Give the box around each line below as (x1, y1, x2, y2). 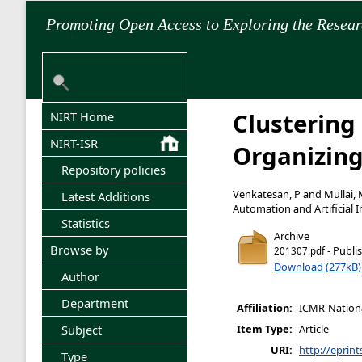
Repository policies (61, 162, 166, 178)
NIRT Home (50, 108, 114, 124)
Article (299, 322, 329, 337)
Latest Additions (61, 188, 151, 204)
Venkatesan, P (233, 186, 301, 201)
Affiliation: (237, 301, 293, 316)
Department (61, 295, 129, 311)
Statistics (61, 215, 111, 231)
